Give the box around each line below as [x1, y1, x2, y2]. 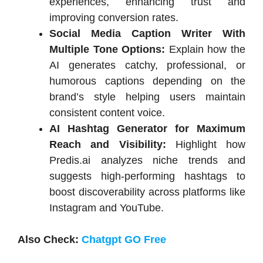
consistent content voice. [49, 106, 165, 119]
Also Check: [18, 233, 82, 245]
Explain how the [168, 43, 246, 55]
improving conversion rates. [49, 11, 178, 23]
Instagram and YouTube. [49, 201, 164, 214]
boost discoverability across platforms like [49, 186, 245, 198]
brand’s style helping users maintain [49, 90, 245, 103]
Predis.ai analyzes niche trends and [49, 154, 245, 166]
